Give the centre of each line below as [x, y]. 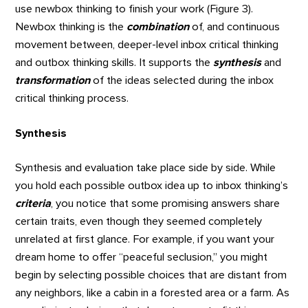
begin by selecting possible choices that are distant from [151, 275]
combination [158, 27]
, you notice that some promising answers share [166, 204]
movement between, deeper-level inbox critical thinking [147, 45]
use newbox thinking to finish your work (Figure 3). [134, 9]
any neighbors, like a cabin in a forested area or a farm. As [153, 293]
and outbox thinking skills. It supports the [114, 63]
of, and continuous [235, 27]
